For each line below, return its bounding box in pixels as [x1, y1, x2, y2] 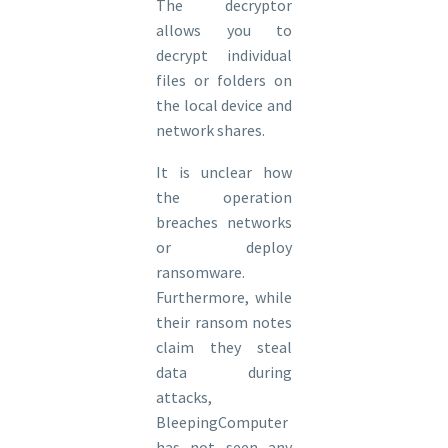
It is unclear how [156, 162, 292, 183]
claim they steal [156, 337, 292, 358]
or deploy [156, 237, 292, 258]
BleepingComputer [156, 412, 288, 433]
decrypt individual [156, 44, 292, 65]
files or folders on [156, 69, 292, 90]
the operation [156, 187, 292, 208]
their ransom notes [156, 312, 292, 333]
